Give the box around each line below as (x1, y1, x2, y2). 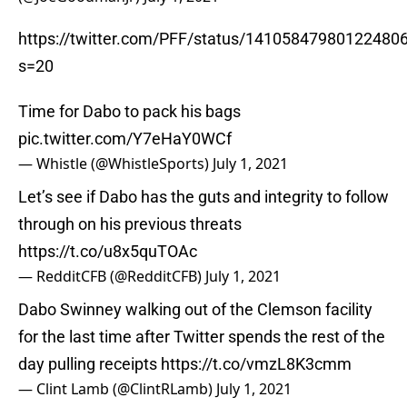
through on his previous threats (18, 214, 242, 234)
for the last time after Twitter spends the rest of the (18, 327, 385, 347)
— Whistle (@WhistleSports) (18, 154, 213, 174)
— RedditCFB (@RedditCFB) (18, 266, 205, 287)
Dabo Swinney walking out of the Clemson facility (18, 300, 372, 320)
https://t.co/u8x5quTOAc (18, 242, 197, 262)
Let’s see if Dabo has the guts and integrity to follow (18, 187, 389, 207)
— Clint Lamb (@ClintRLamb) (18, 379, 216, 400)
